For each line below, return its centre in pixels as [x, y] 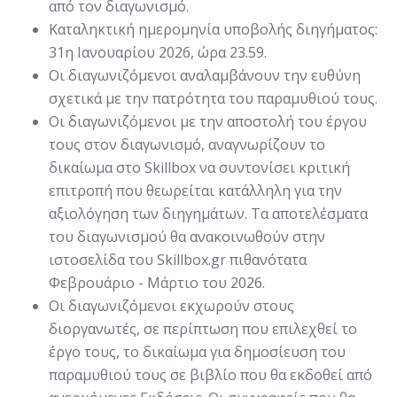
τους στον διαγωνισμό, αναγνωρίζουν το [187, 144]
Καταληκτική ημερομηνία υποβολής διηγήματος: [213, 29]
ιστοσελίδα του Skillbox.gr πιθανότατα [178, 259]
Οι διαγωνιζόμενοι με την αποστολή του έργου [208, 121]
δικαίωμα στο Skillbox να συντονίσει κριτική [199, 167]
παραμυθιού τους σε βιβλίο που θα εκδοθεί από [210, 374]
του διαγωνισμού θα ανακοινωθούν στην [187, 236]
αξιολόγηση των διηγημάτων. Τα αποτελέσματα [208, 213]
